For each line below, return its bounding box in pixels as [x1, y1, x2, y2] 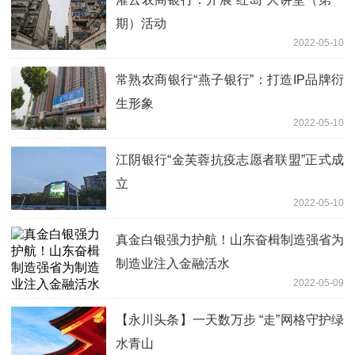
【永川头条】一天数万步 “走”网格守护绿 [116, 312, 344, 326]
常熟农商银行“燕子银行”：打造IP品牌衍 [116, 72, 344, 86]
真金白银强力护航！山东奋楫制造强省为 [116, 232, 344, 246]
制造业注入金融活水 [116, 256, 230, 270]
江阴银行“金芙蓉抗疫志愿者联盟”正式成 [116, 152, 344, 166]
